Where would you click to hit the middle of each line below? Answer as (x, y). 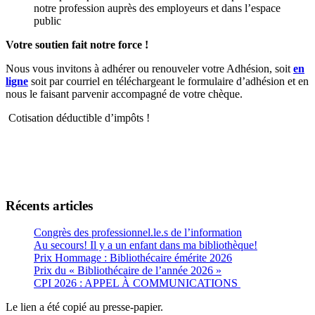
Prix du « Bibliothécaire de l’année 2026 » (128, 271)
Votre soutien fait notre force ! (77, 44)
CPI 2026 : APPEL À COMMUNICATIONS (137, 283)
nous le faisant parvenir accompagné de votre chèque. (124, 94)
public (49, 20)
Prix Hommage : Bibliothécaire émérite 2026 (133, 258)
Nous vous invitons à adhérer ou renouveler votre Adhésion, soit (149, 68)
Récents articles (49, 205)
